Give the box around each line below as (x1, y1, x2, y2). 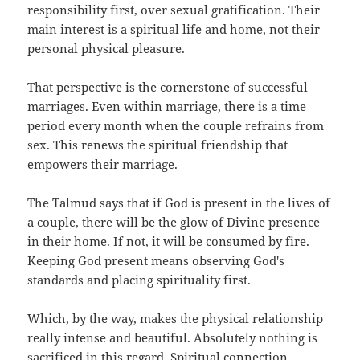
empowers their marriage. (27, 156, 178, 173)
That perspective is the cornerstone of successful (27, 79, 309, 96)
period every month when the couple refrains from (27, 117, 325, 134)
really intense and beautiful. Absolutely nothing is (27, 329, 318, 346)
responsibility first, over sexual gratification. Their (27, 2, 321, 18)
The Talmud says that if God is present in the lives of (27, 194, 331, 211)
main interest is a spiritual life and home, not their (27, 21, 321, 38)
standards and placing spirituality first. (27, 272, 252, 288)
